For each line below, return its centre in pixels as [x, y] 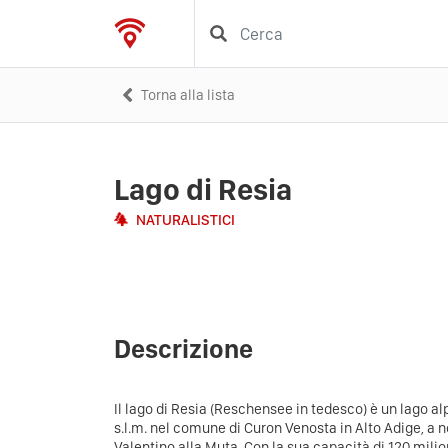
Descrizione [183, 348]
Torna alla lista [188, 94]
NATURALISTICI [185, 220]
